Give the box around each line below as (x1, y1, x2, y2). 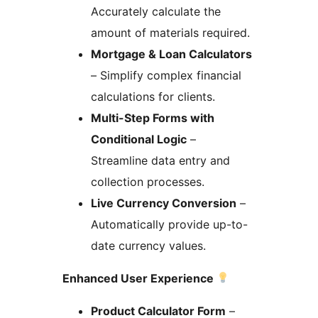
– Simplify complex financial (91, 67, 241, 82)
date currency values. (91, 238, 206, 253)
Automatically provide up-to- (91, 216, 248, 231)
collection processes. (91, 174, 204, 189)
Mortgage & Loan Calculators (91, 46, 252, 61)
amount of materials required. (91, 25, 250, 40)
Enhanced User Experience (62, 270, 216, 285)
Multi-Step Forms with (91, 110, 214, 125)
